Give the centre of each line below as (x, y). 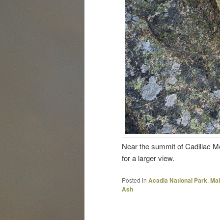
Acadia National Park (178, 180)
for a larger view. (148, 158)
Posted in (134, 180)
